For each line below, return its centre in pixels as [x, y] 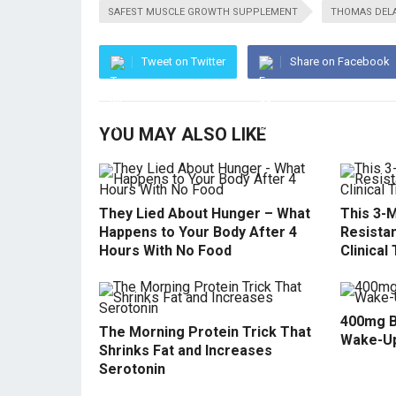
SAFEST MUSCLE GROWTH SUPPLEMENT [203, 12]
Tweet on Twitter [183, 61]
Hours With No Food [165, 251]
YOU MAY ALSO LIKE [183, 134]
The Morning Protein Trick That [205, 332]
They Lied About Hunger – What [205, 213]
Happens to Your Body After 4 [198, 232]
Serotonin [132, 369]
